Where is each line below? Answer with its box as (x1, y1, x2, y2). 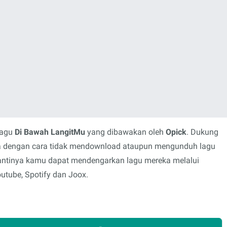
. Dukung (186, 127, 218, 137)
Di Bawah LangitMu (15, 127, 85, 137)
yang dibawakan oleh (85, 127, 166, 137)
